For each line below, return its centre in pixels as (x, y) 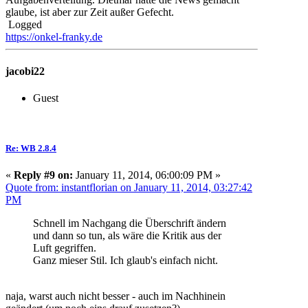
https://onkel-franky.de (54, 37)
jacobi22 (25, 71)
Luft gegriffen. (65, 248)
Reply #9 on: (43, 175)
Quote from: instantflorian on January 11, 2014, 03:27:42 (129, 188)
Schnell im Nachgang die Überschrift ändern (130, 223)
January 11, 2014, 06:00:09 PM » (147, 175)
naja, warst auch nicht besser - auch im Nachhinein (115, 296)
